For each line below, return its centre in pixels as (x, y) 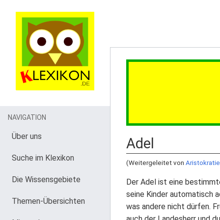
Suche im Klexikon (43, 158)
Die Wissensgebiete (46, 179)
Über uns (27, 136)
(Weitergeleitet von (156, 163)
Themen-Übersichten (48, 201)
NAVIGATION (27, 117)
